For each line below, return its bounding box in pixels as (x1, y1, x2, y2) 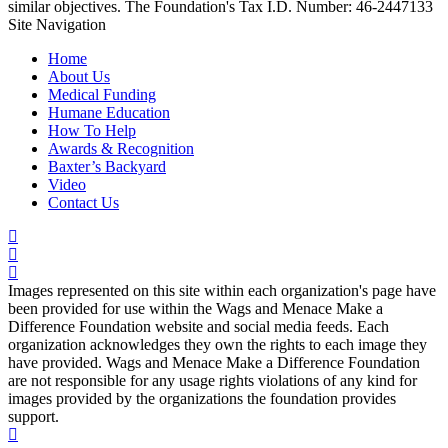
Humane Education (48, 103, 170, 121)
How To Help (48, 121, 136, 139)
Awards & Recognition (48, 139, 194, 157)
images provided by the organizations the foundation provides (8, 389, 396, 407)
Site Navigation (8, 15, 106, 33)
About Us (48, 67, 110, 85)
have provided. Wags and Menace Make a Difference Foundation (8, 353, 420, 371)
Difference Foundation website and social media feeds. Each (8, 317, 389, 335)
